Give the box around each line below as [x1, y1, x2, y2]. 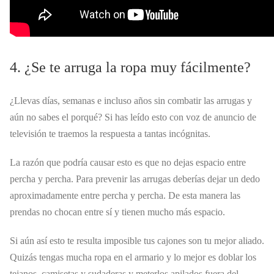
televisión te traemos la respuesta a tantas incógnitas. [10, 128, 210, 139]
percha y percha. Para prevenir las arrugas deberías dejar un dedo [10, 173, 260, 184]
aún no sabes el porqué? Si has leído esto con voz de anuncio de [10, 111, 256, 122]
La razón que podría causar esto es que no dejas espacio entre [10, 157, 246, 168]
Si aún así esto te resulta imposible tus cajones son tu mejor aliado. [10, 235, 264, 246]
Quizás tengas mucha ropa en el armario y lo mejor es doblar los [10, 251, 256, 262]
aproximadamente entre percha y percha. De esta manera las [10, 190, 240, 201]
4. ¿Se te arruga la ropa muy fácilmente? [10, 59, 251, 76]
